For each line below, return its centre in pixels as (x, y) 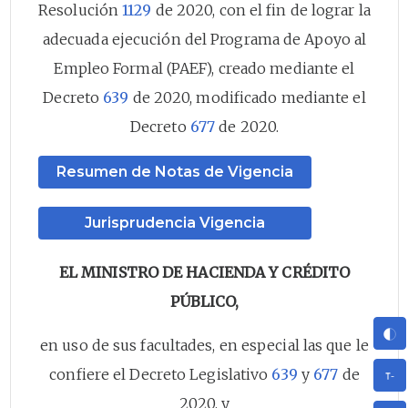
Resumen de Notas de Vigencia (175, 171)
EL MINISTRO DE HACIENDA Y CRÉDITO (204, 272)
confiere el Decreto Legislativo (161, 374)
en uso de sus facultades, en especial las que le (204, 345)
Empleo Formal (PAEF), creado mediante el (204, 68)
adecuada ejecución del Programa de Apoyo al (204, 39)
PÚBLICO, (204, 301)
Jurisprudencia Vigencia (175, 222)
